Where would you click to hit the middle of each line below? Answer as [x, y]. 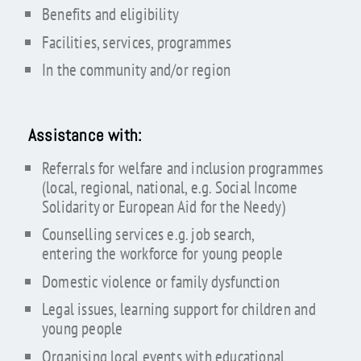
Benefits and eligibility [110, 15]
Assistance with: [85, 136]
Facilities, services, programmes [137, 42]
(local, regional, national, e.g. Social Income [170, 187]
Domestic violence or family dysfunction [161, 281]
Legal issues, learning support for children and [178, 309]
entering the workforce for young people [162, 254]
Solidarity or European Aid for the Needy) [164, 206]
